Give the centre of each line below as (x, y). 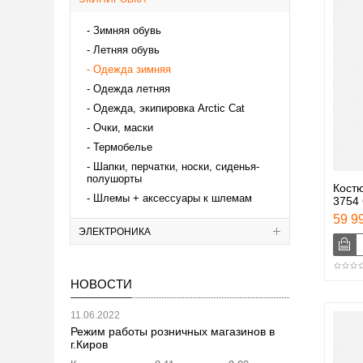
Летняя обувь (126, 49)
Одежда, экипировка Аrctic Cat (169, 108)
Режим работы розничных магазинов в (173, 331)
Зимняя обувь (127, 30)
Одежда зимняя (132, 69)
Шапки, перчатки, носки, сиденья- (176, 166)
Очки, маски (123, 127)
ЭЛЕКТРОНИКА (115, 231)
